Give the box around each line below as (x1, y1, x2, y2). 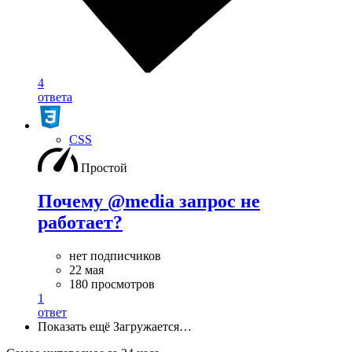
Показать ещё (38, 319, 110, 333)
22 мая (69, 262, 104, 277)
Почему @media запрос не (38, 190, 260, 211)
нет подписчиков (69, 248, 161, 262)
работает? (38, 211, 123, 233)
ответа (38, 90, 72, 104)
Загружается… (113, 319, 192, 333)
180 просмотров (69, 277, 155, 291)
